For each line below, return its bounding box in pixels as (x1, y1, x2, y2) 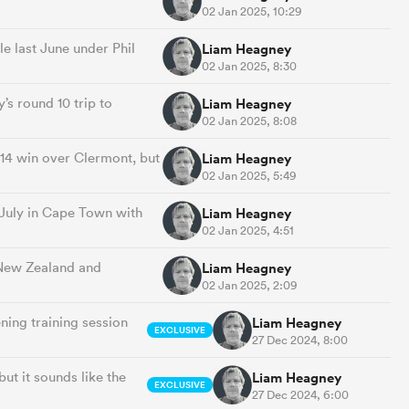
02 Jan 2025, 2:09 (202, 277, 298, 293)
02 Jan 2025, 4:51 (202, 222, 294, 238)
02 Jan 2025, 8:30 (202, 58, 297, 74)
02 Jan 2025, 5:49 (202, 167, 297, 184)
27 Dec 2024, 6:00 (251, 386, 349, 403)
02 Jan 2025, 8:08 (202, 112, 297, 129)
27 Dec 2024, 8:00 (251, 331, 348, 348)
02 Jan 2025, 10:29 (202, 3, 302, 19)
